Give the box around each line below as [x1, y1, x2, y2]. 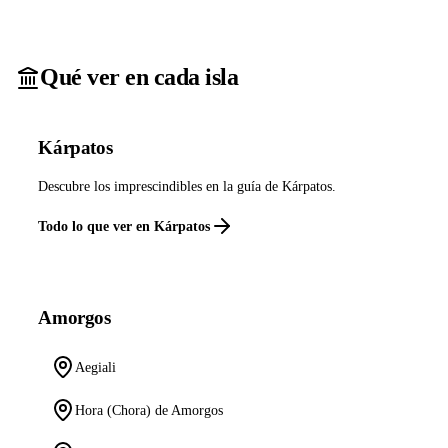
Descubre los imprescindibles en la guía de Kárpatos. [38, 179, 337, 195]
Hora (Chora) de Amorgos [75, 402, 224, 419]
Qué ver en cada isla [40, 64, 239, 91]
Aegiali [75, 358, 117, 375]
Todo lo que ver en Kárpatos [38, 218, 211, 234]
